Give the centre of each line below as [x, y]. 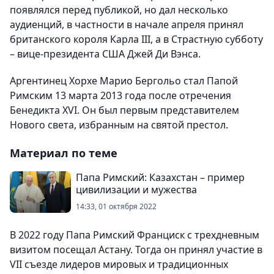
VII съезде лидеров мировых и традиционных [119, 264]
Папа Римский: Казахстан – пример [160, 177]
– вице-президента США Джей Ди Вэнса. [105, 54]
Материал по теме [64, 153]
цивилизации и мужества [136, 190]
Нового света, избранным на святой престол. [119, 125]
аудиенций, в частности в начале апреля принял [127, 24]
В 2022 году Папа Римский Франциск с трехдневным [135, 235]
